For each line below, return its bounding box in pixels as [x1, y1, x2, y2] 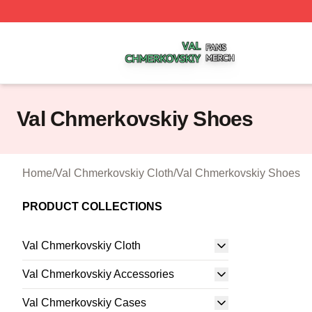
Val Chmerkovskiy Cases [22, 297, 146, 309]
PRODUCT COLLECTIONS [22, 201, 162, 212]
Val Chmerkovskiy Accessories [22, 268, 174, 280]
